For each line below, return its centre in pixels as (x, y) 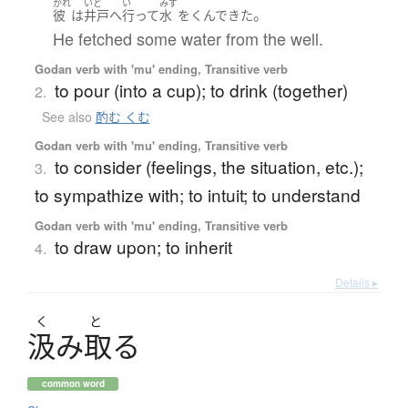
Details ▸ (357, 281)
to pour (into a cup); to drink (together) (201, 89)
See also (68, 116)
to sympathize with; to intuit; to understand (197, 194)
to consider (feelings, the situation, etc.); (209, 166)
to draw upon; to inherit (143, 246)
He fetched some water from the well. (188, 38)
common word (73, 383)
